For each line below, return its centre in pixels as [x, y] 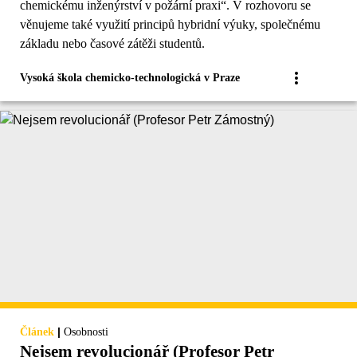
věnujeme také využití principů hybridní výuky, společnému [170, 25]
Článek [37, 332]
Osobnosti [86, 332]
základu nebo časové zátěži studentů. [112, 44]
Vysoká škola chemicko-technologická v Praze [130, 78]
